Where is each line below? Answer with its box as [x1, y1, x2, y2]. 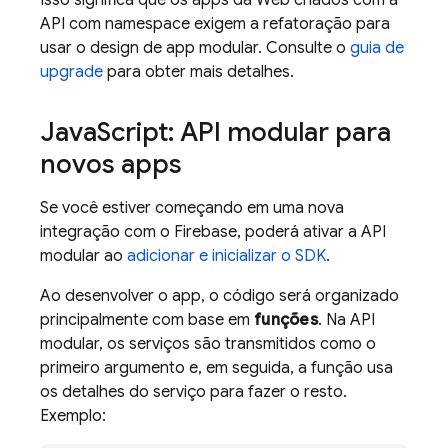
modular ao [40, 246, 127, 266]
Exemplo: [40, 406, 106, 426]
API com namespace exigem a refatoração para [40, 14, 390, 34]
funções [254, 310, 318, 330]
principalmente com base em [40, 310, 254, 330]
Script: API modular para [97, 116, 391, 148]
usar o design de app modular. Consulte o [40, 38, 350, 58]
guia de [350, 38, 404, 58]
